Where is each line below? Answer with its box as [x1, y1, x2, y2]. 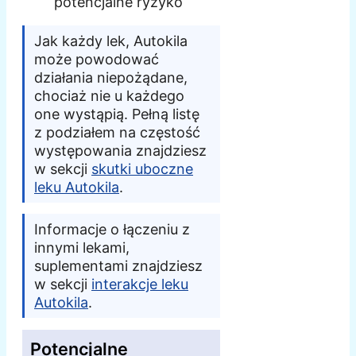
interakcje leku [91, 276, 188, 293]
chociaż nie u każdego [34, 87, 184, 105]
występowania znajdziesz [34, 142, 207, 160]
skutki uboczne [91, 161, 193, 178]
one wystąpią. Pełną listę [34, 106, 199, 123]
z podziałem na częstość [34, 124, 200, 141]
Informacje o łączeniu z [34, 221, 190, 238]
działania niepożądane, [34, 69, 188, 87]
